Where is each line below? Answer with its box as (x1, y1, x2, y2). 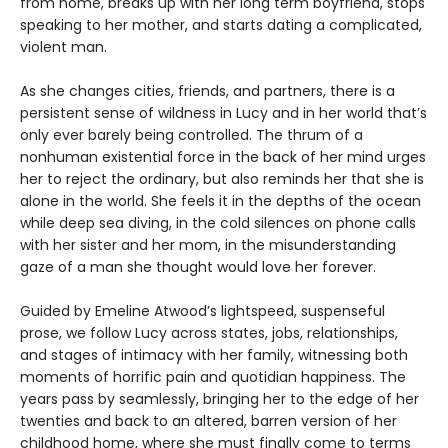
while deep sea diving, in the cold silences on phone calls (20, 213, 416, 234)
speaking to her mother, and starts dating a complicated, (20, 15, 422, 36)
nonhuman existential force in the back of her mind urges (20, 147, 426, 168)
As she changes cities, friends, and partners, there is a (20, 81, 395, 102)
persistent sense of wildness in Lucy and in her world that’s (20, 103, 427, 124)
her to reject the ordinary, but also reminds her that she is (20, 169, 424, 190)
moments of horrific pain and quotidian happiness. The (20, 367, 406, 388)
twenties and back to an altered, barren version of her (20, 411, 397, 432)
